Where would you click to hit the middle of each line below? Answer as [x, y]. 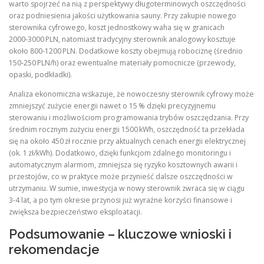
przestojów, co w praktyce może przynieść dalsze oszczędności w [121, 177]
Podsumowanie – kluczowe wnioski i [120, 234]
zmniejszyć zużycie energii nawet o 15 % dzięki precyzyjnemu [112, 106]
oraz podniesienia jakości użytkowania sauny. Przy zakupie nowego [123, 16]
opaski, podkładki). [40, 75]
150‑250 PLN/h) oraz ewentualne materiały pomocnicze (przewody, [122, 63]
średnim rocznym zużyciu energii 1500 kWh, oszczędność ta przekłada [127, 130]
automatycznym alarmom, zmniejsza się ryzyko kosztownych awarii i [123, 165]
